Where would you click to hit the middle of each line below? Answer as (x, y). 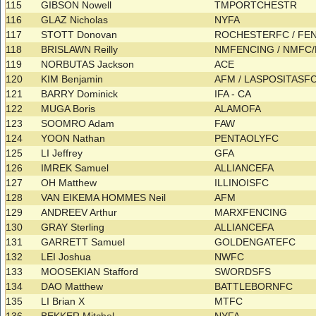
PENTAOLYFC (248, 139)
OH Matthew (69, 183)
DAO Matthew (72, 287)
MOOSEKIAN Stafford (90, 272)
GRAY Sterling (73, 227)
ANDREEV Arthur (79, 213)
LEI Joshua (66, 257)
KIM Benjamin (72, 79)
